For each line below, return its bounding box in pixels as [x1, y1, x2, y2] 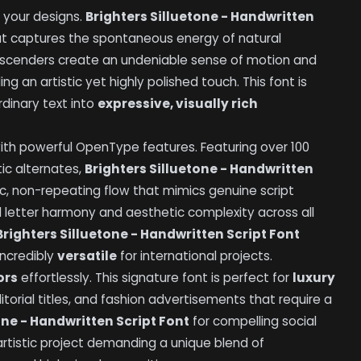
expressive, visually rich [98, 95, 259, 113]
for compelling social [189, 313, 317, 330]
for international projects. [117, 247, 273, 265]
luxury [293, 269, 336, 287]
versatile [57, 247, 118, 265]
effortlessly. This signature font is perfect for [18, 269, 293, 287]
